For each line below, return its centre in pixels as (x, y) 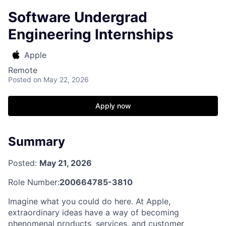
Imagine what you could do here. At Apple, (89, 201)
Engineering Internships (91, 34)
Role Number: (34, 182)
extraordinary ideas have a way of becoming (94, 212)
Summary (37, 142)
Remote (23, 70)
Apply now (113, 106)
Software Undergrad (78, 17)
